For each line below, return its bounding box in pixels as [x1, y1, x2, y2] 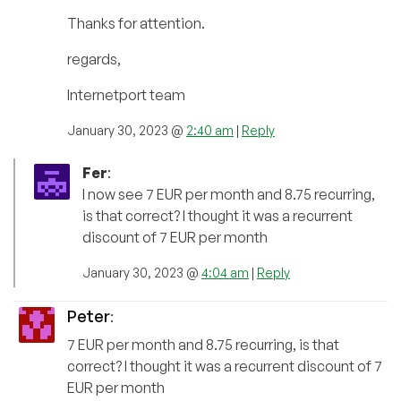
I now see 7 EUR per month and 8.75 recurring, [82, 185, 375, 204]
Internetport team [67, 86, 185, 105]
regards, [67, 50, 121, 69]
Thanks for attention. [67, 14, 205, 33]
